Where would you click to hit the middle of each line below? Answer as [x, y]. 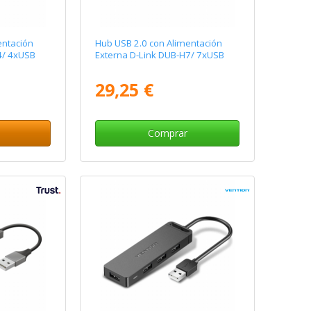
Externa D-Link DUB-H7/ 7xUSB [160, 55]
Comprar [167, 133]
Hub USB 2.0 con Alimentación [159, 43]
